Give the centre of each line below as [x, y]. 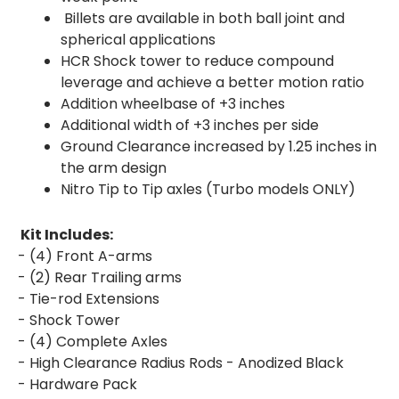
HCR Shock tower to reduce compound [197, 61]
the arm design [115, 167]
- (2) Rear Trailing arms [102, 277]
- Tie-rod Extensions [90, 298]
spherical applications [139, 39]
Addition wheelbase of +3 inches [174, 103]
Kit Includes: [67, 234]
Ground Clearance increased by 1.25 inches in [218, 146]
